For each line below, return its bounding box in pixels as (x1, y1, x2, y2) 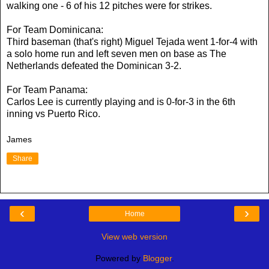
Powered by (95, 253, 143, 264)
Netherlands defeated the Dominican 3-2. (7, 60, 181, 71)
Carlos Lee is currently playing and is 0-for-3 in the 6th (7, 96, 235, 107)
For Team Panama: (7, 84, 88, 95)
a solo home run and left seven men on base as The (7, 48, 226, 59)
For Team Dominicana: (7, 24, 103, 35)
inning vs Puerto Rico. (7, 108, 100, 119)
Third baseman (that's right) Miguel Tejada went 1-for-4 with (7, 36, 258, 47)
